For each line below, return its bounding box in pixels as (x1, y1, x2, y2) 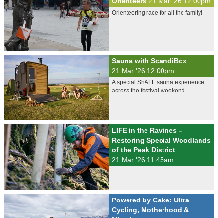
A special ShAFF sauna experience (112, 79, 204, 86)
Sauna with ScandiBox (112, 57, 187, 65)
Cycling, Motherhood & (112, 206, 189, 214)
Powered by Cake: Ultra (112, 196, 189, 204)
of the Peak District (112, 146, 175, 154)
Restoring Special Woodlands (112, 136, 211, 144)
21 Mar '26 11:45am (112, 156, 174, 163)
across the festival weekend (112, 87, 185, 94)
